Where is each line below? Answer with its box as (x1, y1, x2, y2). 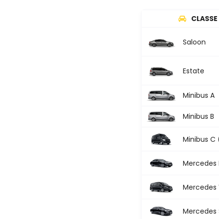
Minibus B (183, 111, 214, 122)
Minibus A (183, 90, 215, 101)
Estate (183, 66, 204, 76)
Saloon (183, 37, 206, 47)
